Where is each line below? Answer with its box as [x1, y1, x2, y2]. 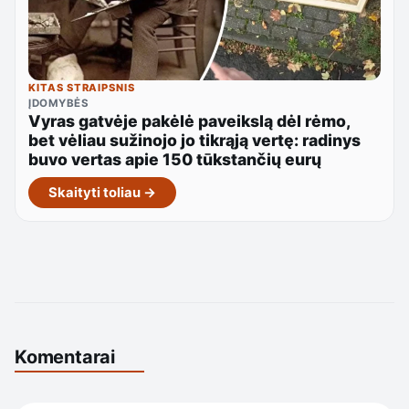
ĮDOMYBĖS [28, 96, 89, 110]
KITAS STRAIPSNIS [28, 80, 135, 94]
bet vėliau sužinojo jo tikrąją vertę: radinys [28, 130, 362, 150]
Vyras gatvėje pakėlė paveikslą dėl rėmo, [28, 110, 351, 131]
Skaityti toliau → [47, 184, 156, 201]
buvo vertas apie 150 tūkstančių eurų [28, 149, 322, 169]
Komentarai [15, 346, 115, 369]
